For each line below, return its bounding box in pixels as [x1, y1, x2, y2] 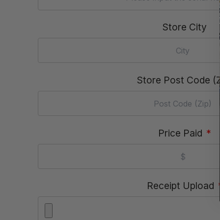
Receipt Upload [146, 180, 214, 192]
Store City [163, 21, 207, 33]
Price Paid [158, 127, 202, 139]
